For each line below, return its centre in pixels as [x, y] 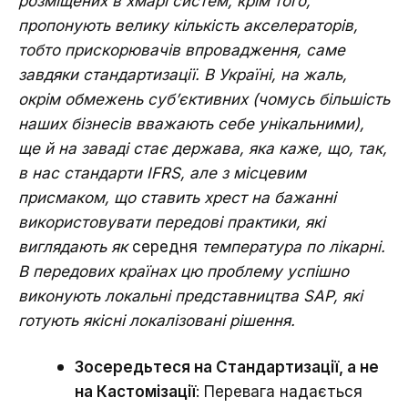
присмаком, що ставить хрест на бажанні [177, 197]
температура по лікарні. [291, 246]
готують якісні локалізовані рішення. [157, 320]
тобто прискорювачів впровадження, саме [182, 50]
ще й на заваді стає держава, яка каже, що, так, [203, 148]
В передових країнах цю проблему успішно [184, 271]
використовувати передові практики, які [172, 222]
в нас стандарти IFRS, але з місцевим [162, 173]
